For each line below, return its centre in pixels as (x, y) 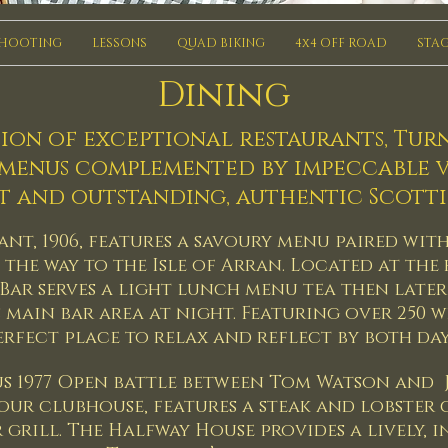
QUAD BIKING (221, 43)
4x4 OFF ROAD (341, 43)
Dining (223, 95)
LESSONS (119, 43)
